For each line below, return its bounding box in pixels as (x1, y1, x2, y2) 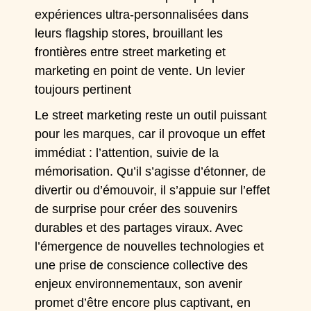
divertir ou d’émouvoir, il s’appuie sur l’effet (35, 183, 271, 197)
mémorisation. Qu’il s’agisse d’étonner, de (35, 164, 267, 178)
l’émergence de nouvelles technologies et (35, 239, 264, 253)
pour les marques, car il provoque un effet (35, 126, 266, 141)
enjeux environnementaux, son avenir (35, 276, 243, 291)
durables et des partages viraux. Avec (35, 220, 244, 235)
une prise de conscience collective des (35, 258, 249, 272)
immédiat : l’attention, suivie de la (35, 145, 219, 160)
